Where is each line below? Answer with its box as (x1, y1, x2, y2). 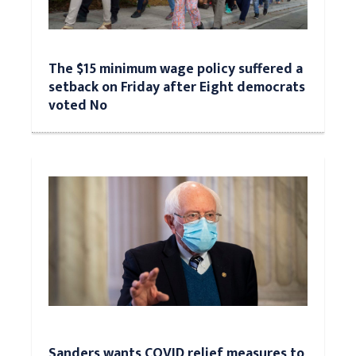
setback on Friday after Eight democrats (48, 75, 305, 99)
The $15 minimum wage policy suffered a (48, 57, 303, 80)
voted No (48, 94, 107, 117)
